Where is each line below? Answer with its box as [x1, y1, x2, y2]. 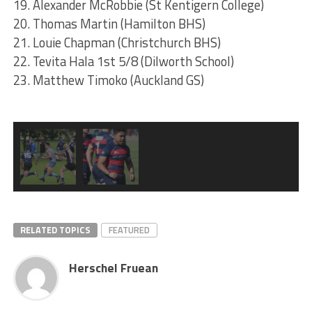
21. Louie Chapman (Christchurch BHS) [13, 33, 221, 53]
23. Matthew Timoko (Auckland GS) [13, 70, 204, 91]
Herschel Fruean [68, 258, 158, 278]
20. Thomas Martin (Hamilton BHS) [13, 14, 205, 34]
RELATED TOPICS [19, 223, 91, 237]
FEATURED [108, 223, 150, 237]
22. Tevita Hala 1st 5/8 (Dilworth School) [13, 52, 234, 72]
